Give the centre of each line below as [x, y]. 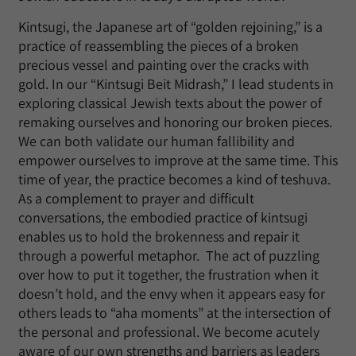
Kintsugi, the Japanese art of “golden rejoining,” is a [170, 27]
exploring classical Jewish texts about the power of [170, 103]
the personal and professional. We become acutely [169, 332]
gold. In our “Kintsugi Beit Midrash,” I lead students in [176, 84]
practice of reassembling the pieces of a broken [159, 46]
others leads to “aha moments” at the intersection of [174, 313]
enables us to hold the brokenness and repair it [159, 236]
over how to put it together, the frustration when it [168, 275]
